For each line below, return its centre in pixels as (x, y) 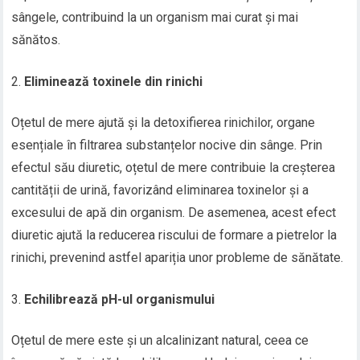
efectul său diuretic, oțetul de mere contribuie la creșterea (174, 168)
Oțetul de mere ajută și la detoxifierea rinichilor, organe (164, 123)
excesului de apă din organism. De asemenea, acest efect (174, 213)
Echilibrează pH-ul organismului (120, 300)
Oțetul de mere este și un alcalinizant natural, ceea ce (160, 341)
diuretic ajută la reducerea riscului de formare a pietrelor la (174, 235)
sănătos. (36, 40)
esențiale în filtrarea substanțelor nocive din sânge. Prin (167, 145)
